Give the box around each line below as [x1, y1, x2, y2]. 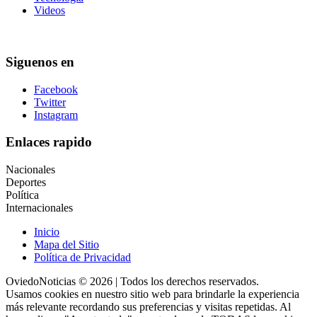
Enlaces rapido [6, 134, 92, 150]
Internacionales [6, 201, 73, 214]
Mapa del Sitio [34, 238, 99, 250]
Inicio [34, 225, 59, 238]
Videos [34, 4, 65, 17]
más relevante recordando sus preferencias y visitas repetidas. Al [6, 300, 291, 313]
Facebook [34, 83, 78, 96]
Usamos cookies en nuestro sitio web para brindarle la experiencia [6, 287, 299, 300]
